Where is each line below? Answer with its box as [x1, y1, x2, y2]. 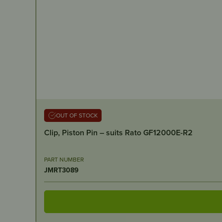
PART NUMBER [44, 155, 84, 164]
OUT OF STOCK [56, 111, 98, 119]
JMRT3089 [44, 165, 79, 175]
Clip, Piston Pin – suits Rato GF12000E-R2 [44, 126, 193, 138]
